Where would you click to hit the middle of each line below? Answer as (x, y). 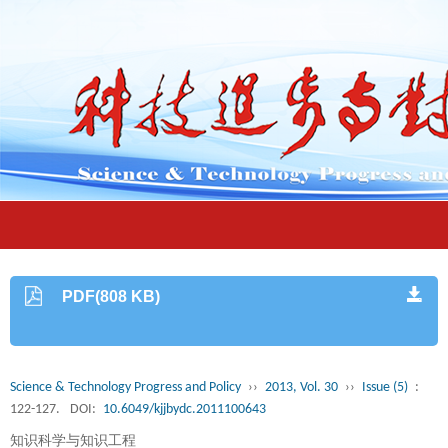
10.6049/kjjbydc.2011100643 (184, 409)
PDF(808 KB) (111, 296)
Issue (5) (385, 387)
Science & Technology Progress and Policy (125, 387)
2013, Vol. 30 (301, 387)
